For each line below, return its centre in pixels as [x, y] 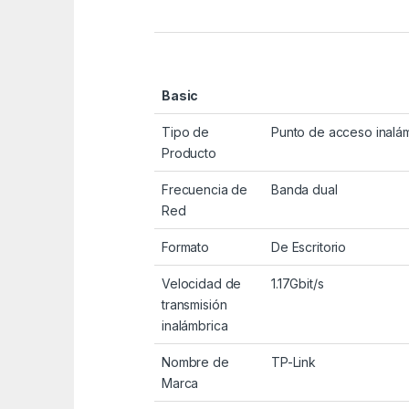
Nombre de [195, 362]
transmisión [194, 305]
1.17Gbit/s [298, 284]
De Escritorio [309, 247]
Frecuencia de [205, 190]
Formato [186, 247]
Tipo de [186, 132]
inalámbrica [195, 326]
